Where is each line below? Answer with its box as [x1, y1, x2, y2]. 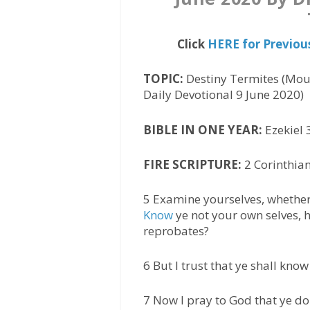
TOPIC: [143, 71, 187, 87]
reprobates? [143, 222, 210, 239]
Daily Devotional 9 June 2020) [143, 86, 304, 103]
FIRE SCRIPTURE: [143, 156, 245, 172]
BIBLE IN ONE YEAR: [143, 121, 263, 138]
